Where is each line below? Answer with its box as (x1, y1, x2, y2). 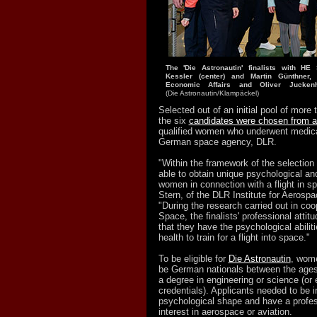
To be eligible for (158, 253, 229, 264)
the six (158, 115, 189, 126)
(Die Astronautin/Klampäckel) (165, 89, 259, 97)
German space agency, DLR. (158, 137, 277, 147)
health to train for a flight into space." (158, 232, 310, 243)
